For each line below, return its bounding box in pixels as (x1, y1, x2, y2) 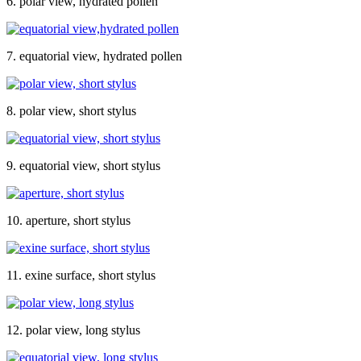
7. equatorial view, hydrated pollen (6, 48, 182, 63)
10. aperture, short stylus (6, 213, 131, 227)
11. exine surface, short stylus (6, 268, 156, 282)
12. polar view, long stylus (6, 322, 140, 337)
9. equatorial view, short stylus (6, 158, 160, 172)
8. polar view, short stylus (6, 103, 136, 118)
